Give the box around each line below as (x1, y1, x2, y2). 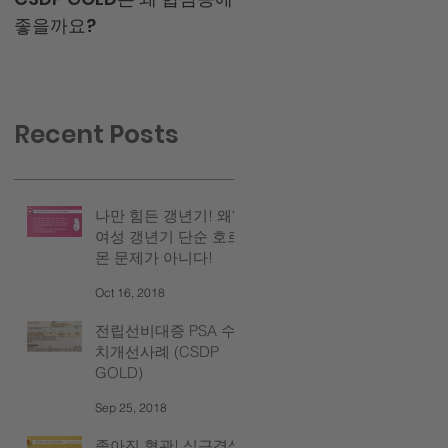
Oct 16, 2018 (95, 285, 165, 301)
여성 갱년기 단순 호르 (95, 226, 242, 246)
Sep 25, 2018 (95, 400, 167, 416)
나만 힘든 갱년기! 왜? (95, 205, 240, 225)
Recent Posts (14, 116, 179, 152)
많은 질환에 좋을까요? (234, 12, 414, 38)
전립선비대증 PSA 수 (95, 320, 236, 340)
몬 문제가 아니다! (95, 247, 213, 267)
